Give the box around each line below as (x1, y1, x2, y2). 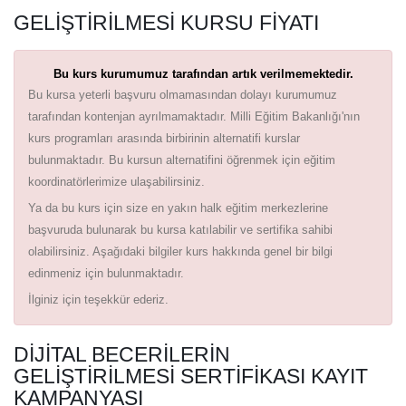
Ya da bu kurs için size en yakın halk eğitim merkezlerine (28, 200, 328, 215)
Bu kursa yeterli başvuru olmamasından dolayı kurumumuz (28, 87, 337, 101)
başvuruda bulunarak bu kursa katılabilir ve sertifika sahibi (28, 222, 333, 237)
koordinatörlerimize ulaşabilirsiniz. (28, 174, 205, 188)
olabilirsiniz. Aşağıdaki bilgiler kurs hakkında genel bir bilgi (28, 244, 333, 258)
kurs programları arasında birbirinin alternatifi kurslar (28, 130, 300, 145)
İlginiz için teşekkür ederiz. (28, 292, 169, 306)
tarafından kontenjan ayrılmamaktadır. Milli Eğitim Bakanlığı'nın (28, 109, 360, 123)
